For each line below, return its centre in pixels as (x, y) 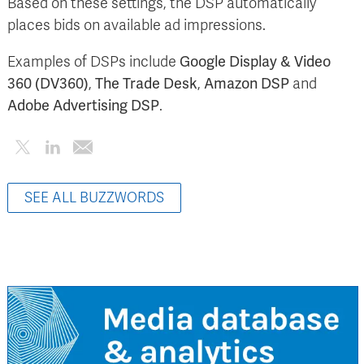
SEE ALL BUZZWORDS (94, 198)
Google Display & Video (255, 62)
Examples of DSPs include (93, 62)
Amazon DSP (247, 84)
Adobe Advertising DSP (83, 106)
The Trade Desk (146, 84)
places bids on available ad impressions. (136, 26)
